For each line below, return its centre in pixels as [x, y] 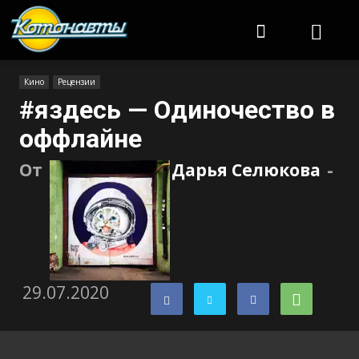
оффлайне [81, 139]
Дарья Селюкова [246, 170]
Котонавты [160, 12]
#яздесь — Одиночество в [177, 110]
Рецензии [77, 82]
